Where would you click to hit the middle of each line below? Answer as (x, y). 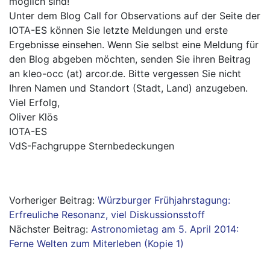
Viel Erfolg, (34, 102)
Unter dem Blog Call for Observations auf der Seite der (135, 16)
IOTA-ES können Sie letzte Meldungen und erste (118, 30)
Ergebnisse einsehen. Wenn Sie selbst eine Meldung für (134, 45)
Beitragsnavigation (83, 202)
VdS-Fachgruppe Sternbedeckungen (92, 146)
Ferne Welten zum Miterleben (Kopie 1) (96, 243)
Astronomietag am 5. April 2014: (165, 229)
